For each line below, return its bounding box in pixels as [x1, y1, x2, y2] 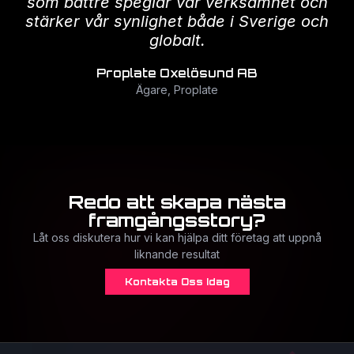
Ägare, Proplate [136, 83, 218, 97]
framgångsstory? [88, 209, 265, 232]
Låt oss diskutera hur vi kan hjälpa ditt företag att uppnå [32, 231, 322, 245]
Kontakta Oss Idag [124, 276, 230, 288]
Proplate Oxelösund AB [96, 66, 258, 81]
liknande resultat [134, 247, 220, 262]
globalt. [149, 30, 205, 50]
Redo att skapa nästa [68, 190, 286, 214]
